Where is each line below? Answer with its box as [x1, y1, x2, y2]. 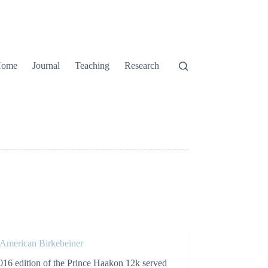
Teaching [75, 60, 110, 71]
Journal [32, 60, 60, 71]
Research [124, 60, 160, 71]
